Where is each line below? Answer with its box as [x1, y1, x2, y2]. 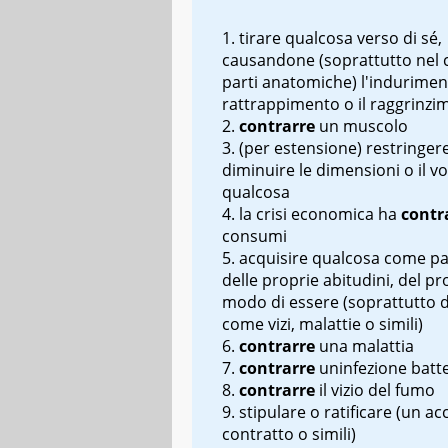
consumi [222, 224, 287, 247]
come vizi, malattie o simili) [222, 312, 423, 335]
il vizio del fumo [319, 378, 435, 401]
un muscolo [319, 114, 408, 137]
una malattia [319, 334, 414, 357]
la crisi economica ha [239, 202, 401, 225]
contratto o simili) [222, 422, 356, 445]
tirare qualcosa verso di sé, [239, 26, 442, 49]
